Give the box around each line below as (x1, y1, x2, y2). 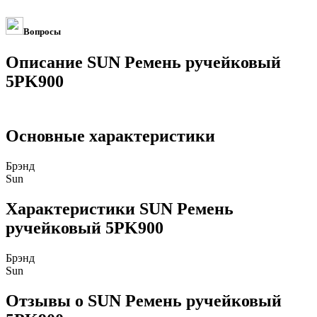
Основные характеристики (6, 127, 215, 146)
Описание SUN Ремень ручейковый (6, 53, 281, 72)
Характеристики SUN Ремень (6, 199, 234, 218)
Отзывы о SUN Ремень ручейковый (6, 291, 282, 310)
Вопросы (23, 26, 61, 38)
